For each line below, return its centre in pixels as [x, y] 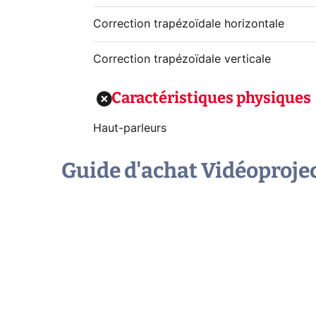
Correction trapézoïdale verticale [182, 59]
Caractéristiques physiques [211, 98]
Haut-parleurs [130, 128]
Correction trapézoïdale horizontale [189, 24]
